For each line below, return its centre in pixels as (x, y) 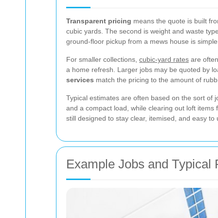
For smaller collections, (103, 59)
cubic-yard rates (164, 59)
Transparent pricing (99, 21)
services (80, 80)
